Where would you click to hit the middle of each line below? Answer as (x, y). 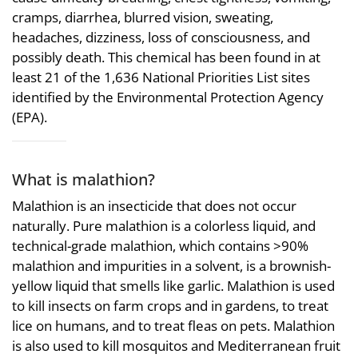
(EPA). (30, 117)
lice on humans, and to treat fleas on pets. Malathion (173, 326)
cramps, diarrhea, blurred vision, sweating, (143, 17)
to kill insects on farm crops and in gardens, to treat (170, 306)
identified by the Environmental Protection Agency (168, 97)
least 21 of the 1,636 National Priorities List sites (161, 77)
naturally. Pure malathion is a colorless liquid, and (164, 226)
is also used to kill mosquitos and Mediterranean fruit (176, 346)
